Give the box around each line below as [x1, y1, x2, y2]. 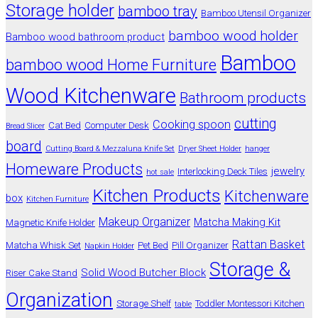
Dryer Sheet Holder [178, 143, 241, 153]
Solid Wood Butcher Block [81, 265, 206, 279]
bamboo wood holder [168, 27, 298, 44]
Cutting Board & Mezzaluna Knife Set [45, 143, 175, 153]
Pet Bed [138, 239, 168, 251]
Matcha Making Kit [194, 215, 280, 229]
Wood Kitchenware [6, 83, 176, 108]
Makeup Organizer [99, 214, 190, 229]
